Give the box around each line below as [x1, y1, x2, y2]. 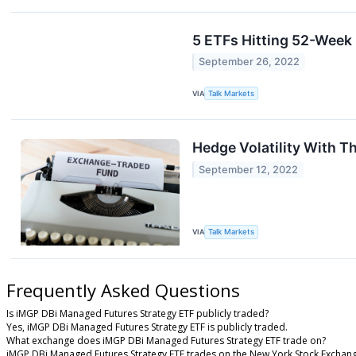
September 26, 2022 [199, 56, 300, 68]
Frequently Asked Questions [6, 277, 240, 302]
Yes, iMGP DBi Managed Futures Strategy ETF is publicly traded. [6, 320, 288, 335]
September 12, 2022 [199, 163, 299, 176]
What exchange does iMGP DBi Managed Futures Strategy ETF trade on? [6, 334, 326, 348]
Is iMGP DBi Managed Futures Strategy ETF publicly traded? [6, 307, 269, 321]
